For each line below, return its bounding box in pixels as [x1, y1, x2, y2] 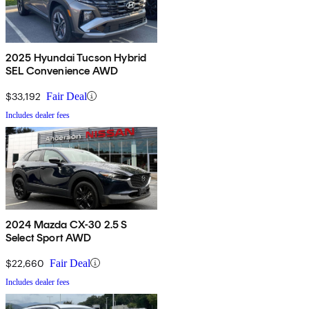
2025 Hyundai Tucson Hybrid [6, 50, 147, 64]
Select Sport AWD [6, 230, 92, 244]
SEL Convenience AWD [6, 63, 119, 77]
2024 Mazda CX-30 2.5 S [6, 217, 128, 231]
